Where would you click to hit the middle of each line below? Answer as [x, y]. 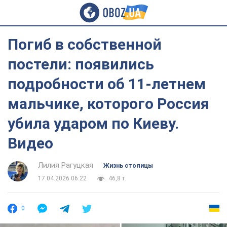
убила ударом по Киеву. [93, 123]
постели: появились [81, 64]
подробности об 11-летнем [107, 84]
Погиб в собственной [85, 44]
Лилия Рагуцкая [66, 165]
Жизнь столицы [128, 166]
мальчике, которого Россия [108, 104]
